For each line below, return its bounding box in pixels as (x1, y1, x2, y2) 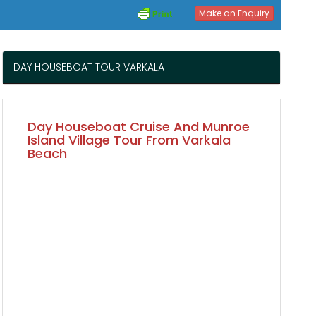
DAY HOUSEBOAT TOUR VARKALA (13, 60, 165, 74)
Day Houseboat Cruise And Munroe (28, 118, 250, 135)
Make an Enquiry (199, 6, 269, 19)
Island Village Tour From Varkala (28, 131, 231, 149)
